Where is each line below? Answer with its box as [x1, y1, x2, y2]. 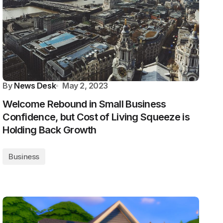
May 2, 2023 [62, 81, 108, 91]
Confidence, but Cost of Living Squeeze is [2, 111, 190, 123]
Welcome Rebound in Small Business [2, 98, 166, 110]
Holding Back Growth [2, 124, 97, 136]
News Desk [14, 81, 56, 91]
